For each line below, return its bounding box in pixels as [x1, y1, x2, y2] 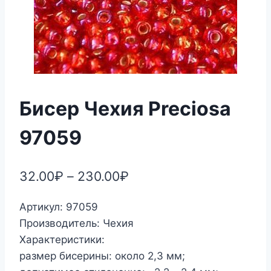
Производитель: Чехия [19, 217, 134, 229]
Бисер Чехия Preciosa [19, 97, 231, 121]
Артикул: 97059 [19, 200, 98, 213]
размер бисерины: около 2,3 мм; [19, 249, 185, 262]
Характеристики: [19, 233, 105, 246]
